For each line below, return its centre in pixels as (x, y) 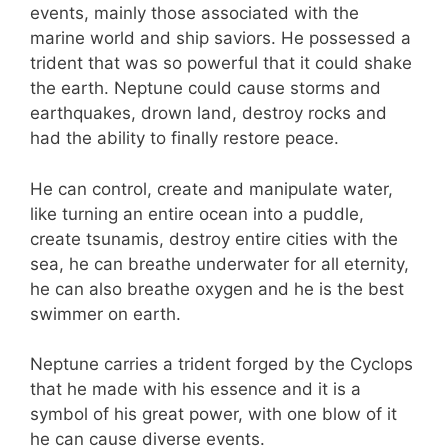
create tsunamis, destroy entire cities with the (214, 238)
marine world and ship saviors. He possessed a (220, 38)
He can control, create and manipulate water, (211, 188)
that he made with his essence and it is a (195, 389)
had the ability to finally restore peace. (184, 138)
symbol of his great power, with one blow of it (213, 414)
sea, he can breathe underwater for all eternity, (219, 263)
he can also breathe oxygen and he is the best (217, 288)
